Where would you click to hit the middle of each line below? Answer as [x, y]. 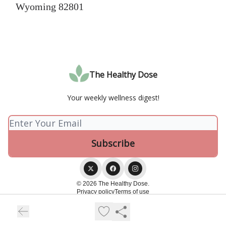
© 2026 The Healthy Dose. [113, 184]
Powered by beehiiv [119, 204]
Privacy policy [96, 192]
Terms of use [132, 192]
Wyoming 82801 [50, 7]
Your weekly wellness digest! [113, 98]
